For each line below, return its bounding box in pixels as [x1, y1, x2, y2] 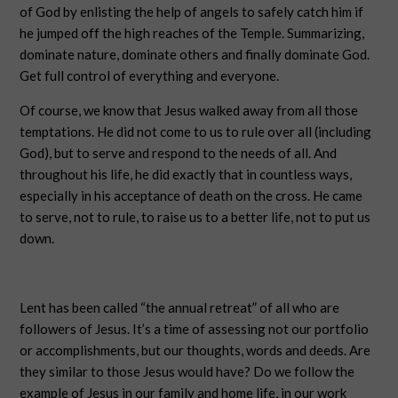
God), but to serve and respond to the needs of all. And [20, 145, 338, 161]
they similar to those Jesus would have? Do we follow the [20, 363, 355, 379]
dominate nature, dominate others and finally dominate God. [20, 46, 370, 62]
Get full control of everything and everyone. [20, 68, 280, 84]
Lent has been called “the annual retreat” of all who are [20, 299, 340, 315]
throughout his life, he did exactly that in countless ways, [20, 166, 353, 182]
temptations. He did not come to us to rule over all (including [20, 123, 372, 139]
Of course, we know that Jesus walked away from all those [20, 102, 359, 118]
